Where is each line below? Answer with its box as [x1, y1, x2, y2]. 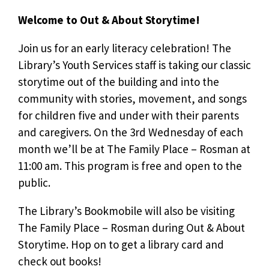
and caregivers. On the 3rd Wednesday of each [18, 124, 243, 139]
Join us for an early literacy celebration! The [18, 40, 231, 55]
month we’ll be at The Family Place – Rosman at [18, 141, 250, 156]
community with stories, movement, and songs [18, 91, 247, 106]
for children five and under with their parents [18, 107, 239, 122]
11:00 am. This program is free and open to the [18, 158, 242, 173]
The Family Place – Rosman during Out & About [18, 220, 245, 235]
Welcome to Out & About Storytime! [18, 12, 200, 27]
